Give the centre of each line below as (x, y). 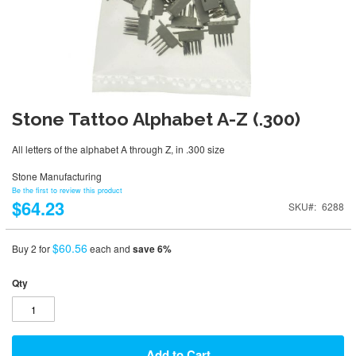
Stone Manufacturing (57, 176)
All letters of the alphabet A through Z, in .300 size (118, 149)
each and (111, 248)
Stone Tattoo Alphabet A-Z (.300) (156, 118)
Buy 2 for (32, 248)
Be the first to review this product (67, 191)
